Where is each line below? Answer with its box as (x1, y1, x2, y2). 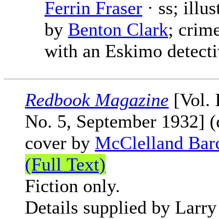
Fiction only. (25, 175, 120, 197)
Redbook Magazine (25, 89, 169, 110)
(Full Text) (25, 154, 106, 175)
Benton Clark (68, 19, 168, 40)
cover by (25, 132, 95, 153)
